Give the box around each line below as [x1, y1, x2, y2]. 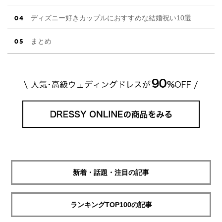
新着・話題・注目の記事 [73, 168, 149, 177]
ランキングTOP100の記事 [70, 201, 152, 209]
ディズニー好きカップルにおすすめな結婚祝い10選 [31, 14, 191, 22]
